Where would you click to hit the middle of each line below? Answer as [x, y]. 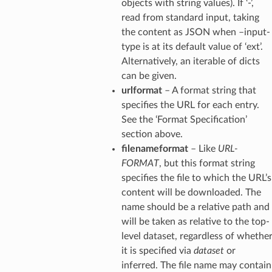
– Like [203, 148]
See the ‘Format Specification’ [184, 119]
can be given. [149, 76]
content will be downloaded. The [191, 192]
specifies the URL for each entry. [190, 105]
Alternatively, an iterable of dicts [190, 61]
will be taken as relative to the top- [195, 221]
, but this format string [207, 163]
